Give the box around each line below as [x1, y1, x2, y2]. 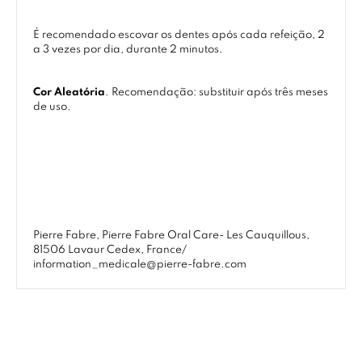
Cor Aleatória [33, 87, 105, 98]
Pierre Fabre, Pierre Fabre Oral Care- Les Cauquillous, [33, 230, 309, 241]
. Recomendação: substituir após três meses [105, 87, 328, 98]
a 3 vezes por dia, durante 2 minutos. [33, 44, 223, 55]
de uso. [33, 102, 71, 112]
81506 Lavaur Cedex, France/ [33, 245, 187, 255]
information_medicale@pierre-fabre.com [33, 259, 246, 270]
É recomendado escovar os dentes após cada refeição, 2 [33, 30, 325, 40]
